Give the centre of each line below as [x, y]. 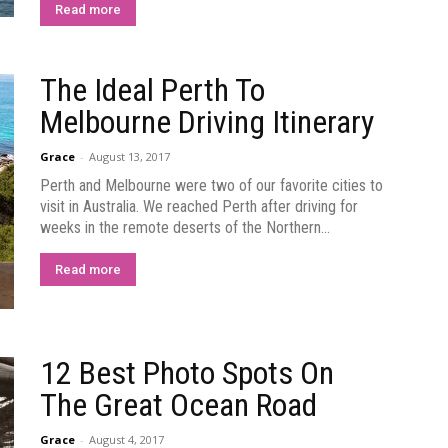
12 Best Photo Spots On [187, 373]
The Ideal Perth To [152, 90]
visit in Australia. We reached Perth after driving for [199, 206]
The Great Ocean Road [178, 405]
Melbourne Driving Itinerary [207, 122]
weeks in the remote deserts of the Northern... [185, 227]
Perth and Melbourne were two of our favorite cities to [211, 185]
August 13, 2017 [129, 156]
